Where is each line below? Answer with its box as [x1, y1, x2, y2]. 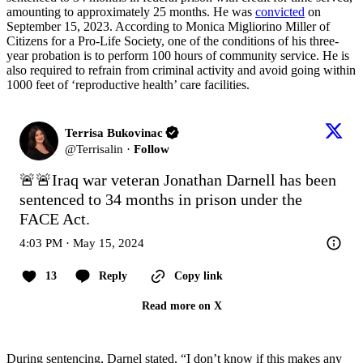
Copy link [174, 269, 223, 282]
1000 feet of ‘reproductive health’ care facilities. [6, 77, 250, 92]
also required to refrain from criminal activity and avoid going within [6, 62, 356, 77]
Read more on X [141, 299, 222, 312]
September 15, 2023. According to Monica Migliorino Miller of [6, 19, 330, 33]
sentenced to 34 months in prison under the [19, 190, 302, 208]
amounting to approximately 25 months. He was [6, 4, 255, 19]
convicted [255, 4, 305, 19]
